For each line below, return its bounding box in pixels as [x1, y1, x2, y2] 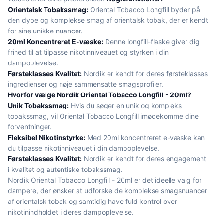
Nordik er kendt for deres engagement [82, 155, 206, 163]
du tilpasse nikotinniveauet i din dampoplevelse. [8, 144, 159, 152]
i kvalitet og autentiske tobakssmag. [8, 165, 123, 173]
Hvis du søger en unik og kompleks [69, 101, 182, 109]
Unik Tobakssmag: [8, 101, 69, 109]
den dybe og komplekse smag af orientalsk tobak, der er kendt [8, 16, 208, 24]
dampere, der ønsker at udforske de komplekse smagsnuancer [8, 186, 207, 195]
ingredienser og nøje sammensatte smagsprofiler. [8, 80, 163, 88]
